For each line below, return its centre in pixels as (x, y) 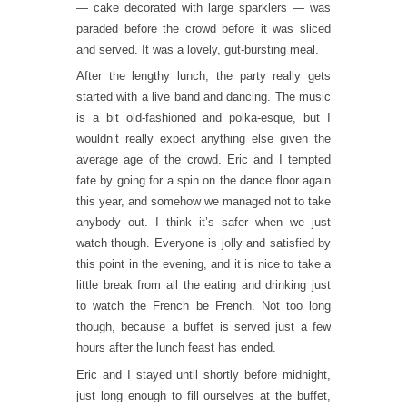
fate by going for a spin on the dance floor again (203, 180)
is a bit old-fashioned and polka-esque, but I (203, 118)
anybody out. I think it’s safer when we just (203, 222)
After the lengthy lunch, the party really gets (203, 76)
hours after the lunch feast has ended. (176, 347)
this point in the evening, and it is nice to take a (203, 264)
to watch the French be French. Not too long (203, 306)
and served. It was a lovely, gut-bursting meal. (198, 49)
